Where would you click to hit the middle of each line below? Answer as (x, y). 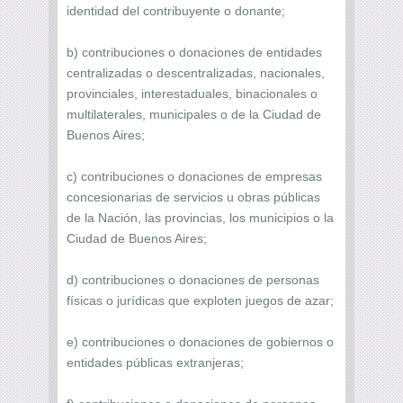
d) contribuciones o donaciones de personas (193, 279)
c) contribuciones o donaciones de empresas (194, 176)
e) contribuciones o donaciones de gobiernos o (200, 341)
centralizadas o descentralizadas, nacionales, (196, 72)
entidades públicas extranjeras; (155, 362)
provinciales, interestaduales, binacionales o (192, 93)
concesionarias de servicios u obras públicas (193, 197)
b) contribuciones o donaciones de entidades (194, 52)
